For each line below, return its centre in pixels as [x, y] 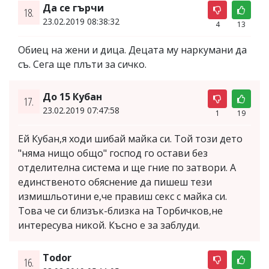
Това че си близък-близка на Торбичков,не [120, 210]
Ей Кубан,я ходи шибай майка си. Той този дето [130, 138]
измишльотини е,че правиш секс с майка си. [122, 196]
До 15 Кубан [72, 96]
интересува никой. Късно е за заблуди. [109, 225]
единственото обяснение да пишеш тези [115, 182]
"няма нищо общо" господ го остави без [113, 153]
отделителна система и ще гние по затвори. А [127, 167]
